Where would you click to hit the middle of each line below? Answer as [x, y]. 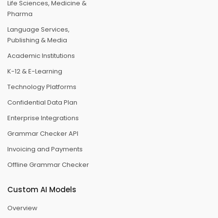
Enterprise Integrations [43, 118]
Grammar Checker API [43, 134]
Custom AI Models [42, 190]
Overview [22, 208]
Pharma [20, 14]
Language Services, [38, 30]
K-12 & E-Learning [35, 72]
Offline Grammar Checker [48, 165]
